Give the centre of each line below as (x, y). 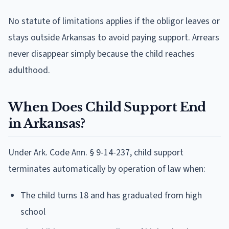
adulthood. (29, 70)
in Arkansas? (47, 123)
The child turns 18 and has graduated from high (111, 195)
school (33, 212)
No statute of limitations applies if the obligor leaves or (114, 21)
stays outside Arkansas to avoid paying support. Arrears (114, 37)
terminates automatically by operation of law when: (107, 169)
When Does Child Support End (107, 107)
